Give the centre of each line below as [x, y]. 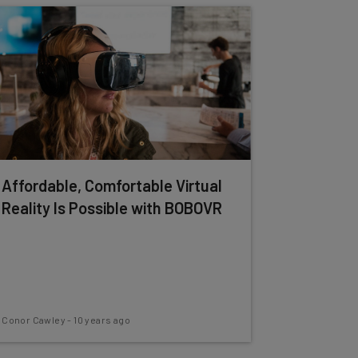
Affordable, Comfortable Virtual [112, 185]
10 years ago [102, 320]
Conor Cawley [34, 320]
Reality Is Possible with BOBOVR [112, 208]
